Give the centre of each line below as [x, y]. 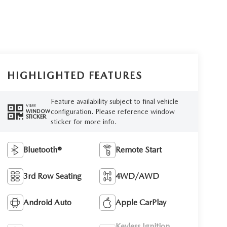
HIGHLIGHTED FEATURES [74, 76]
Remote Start [139, 149]
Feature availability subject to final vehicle [114, 101]
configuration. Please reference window [112, 111]
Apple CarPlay [141, 202]
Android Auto [47, 202]
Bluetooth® [42, 149]
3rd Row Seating [52, 176]
